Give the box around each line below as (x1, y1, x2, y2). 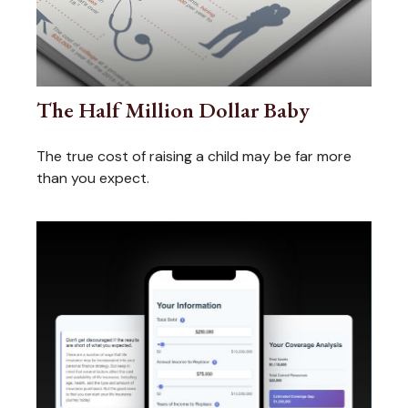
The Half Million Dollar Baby (36, 96, 310, 125)
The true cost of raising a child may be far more (36, 147, 352, 167)
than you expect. (36, 168, 149, 189)
